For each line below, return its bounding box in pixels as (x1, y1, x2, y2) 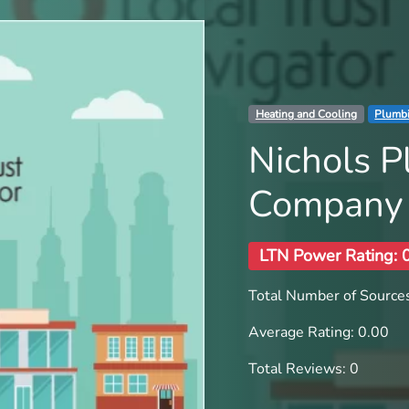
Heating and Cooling (255, 107, 357, 122)
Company (248, 180, 404, 230)
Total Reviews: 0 (248, 358, 359, 379)
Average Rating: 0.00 (248, 321, 389, 342)
